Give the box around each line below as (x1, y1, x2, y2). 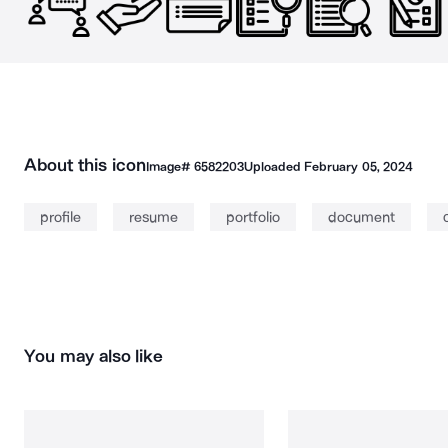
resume (129, 208, 178, 226)
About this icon (24, 154, 146, 176)
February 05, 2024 (304, 159, 413, 174)
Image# (145, 159, 194, 174)
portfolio (226, 208, 280, 226)
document (328, 208, 395, 226)
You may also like (24, 345, 164, 367)
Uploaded (243, 159, 305, 174)
